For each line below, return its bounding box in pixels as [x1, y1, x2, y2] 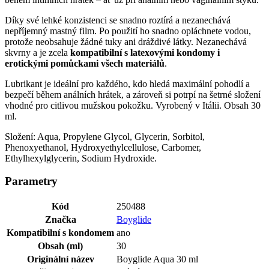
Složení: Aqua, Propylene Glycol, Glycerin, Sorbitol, [5, 131, 205, 142]
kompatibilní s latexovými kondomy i [70, 47, 220, 58]
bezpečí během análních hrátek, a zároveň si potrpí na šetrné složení [5, 89, 261, 100]
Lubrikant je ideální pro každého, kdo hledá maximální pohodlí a [5, 78, 250, 89]
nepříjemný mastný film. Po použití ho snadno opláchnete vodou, [5, 25, 251, 36]
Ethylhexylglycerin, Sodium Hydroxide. [5, 153, 157, 163]
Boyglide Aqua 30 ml [116, 254, 198, 265]
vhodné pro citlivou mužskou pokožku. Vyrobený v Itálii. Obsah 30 [5, 100, 261, 110]
